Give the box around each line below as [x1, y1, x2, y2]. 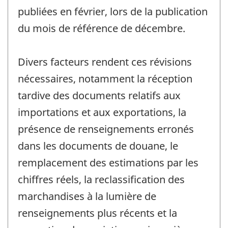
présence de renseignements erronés [18, 122, 194, 136]
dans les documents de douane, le [18, 138, 178, 153]
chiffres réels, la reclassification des [18, 172, 185, 186]
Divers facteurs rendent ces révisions [18, 54, 192, 69]
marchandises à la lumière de [18, 189, 156, 203]
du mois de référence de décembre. [18, 21, 185, 35]
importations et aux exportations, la [18, 105, 186, 119]
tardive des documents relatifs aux [18, 88, 181, 102]
